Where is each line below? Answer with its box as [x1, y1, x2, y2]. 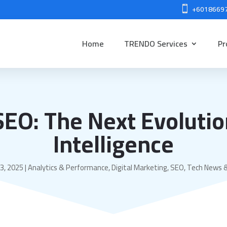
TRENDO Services [124, 36, 187, 51]
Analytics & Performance [27, 160, 108, 175]
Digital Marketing [111, 160, 167, 175]
